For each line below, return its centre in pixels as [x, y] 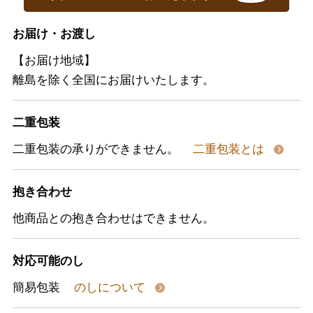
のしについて [111, 287]
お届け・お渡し [54, 33]
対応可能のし [48, 260]
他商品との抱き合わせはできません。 [113, 218]
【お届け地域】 [54, 60]
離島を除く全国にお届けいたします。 [113, 79]
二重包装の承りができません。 [95, 148]
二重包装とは [230, 148]
